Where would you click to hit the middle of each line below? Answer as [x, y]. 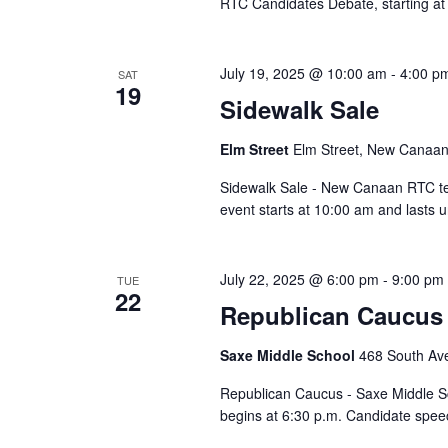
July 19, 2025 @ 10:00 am [303, 73]
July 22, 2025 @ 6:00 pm [299, 279]
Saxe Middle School [289, 355]
